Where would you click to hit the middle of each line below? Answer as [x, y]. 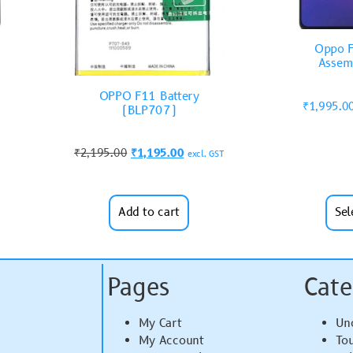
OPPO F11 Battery [149, 96]
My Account [171, 341]
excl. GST [206, 154]
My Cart [160, 323]
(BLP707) [149, 110]
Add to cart [149, 212]
